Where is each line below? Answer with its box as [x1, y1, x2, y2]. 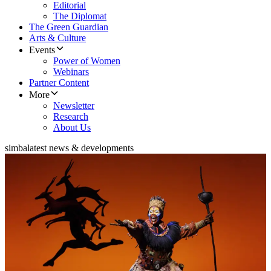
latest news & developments [27, 143, 134, 154]
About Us [53, 122, 91, 133]
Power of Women [53, 56, 120, 67]
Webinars [53, 67, 89, 77]
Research [53, 111, 88, 122]
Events [29, 45, 55, 56]
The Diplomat [53, 11, 106, 22]
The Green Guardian [29, 22, 108, 33]
